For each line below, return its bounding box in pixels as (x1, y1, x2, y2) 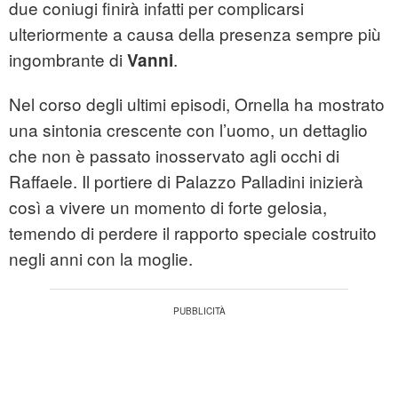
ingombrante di (9, 47, 127, 72)
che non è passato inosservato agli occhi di (9, 143, 339, 168)
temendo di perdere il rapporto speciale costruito (9, 220, 377, 245)
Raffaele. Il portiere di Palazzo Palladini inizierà (9, 169, 363, 194)
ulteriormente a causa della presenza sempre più (9, 21, 381, 46)
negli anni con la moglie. (9, 246, 193, 271)
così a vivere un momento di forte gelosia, (9, 195, 327, 219)
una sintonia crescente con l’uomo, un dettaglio (9, 117, 368, 142)
